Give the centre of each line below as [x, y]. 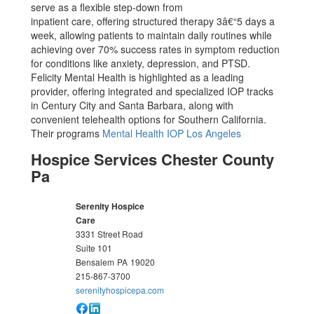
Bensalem [95, 262]
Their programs [67, 133]
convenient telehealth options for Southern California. [149, 119]
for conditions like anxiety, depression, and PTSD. [141, 63]
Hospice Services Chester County [153, 159]
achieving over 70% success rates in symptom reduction [156, 49]
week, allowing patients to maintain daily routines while [152, 35]
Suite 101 [94, 248]
